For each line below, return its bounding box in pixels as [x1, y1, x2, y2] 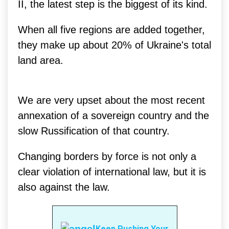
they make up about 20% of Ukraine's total [18, 39, 211, 51]
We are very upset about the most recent [18, 94, 205, 106]
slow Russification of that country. [18, 125, 170, 136]
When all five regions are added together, [18, 24, 205, 35]
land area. [18, 54, 63, 66]
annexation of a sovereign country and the [18, 109, 209, 121]
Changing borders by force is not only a [18, 150, 196, 162]
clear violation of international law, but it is [18, 166, 206, 177]
